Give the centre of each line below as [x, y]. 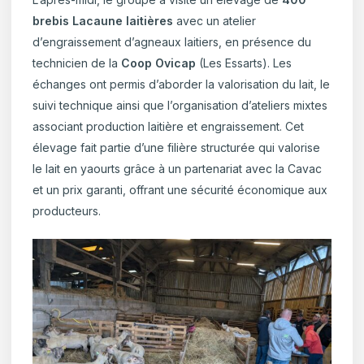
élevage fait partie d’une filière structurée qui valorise [177, 147]
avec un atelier [215, 20]
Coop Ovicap [159, 63]
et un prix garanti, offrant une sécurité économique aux [180, 189]
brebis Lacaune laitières [103, 20]
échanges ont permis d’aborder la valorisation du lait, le [182, 84]
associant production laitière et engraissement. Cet [169, 126]
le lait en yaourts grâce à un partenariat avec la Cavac [178, 168]
